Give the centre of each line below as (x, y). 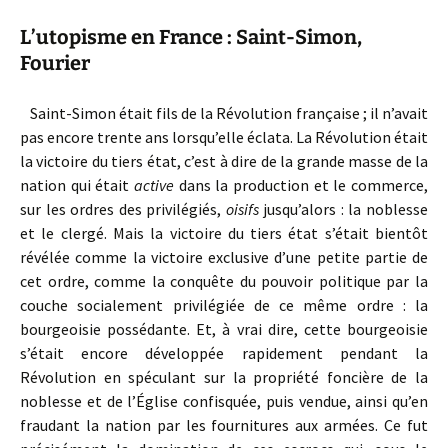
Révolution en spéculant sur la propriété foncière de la (224, 377)
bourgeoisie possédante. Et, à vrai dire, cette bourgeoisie (224, 329)
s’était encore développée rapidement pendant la (224, 353)
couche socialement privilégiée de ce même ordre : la (224, 305)
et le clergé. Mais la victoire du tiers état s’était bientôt (224, 233)
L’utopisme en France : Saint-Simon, (191, 37)
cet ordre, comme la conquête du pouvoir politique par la (224, 281)
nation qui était (77, 185)
